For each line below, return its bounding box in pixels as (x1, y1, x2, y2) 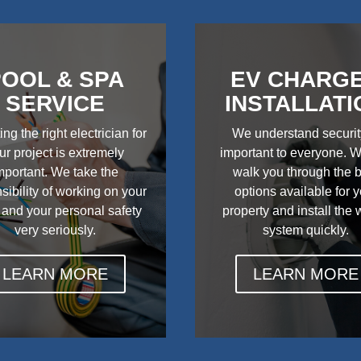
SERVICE (5, 90, 105, 116)
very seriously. (14, 222, 96, 237)
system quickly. (263, 222, 350, 237)
